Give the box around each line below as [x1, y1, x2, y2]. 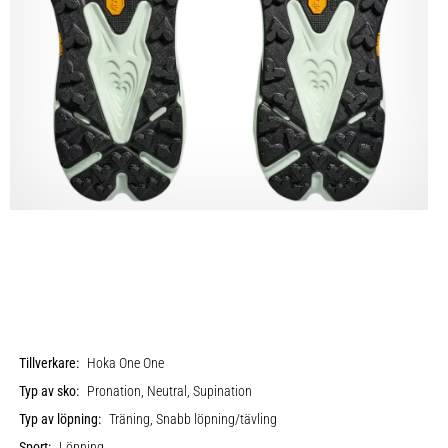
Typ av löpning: [19, 410, 102, 428]
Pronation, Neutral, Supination [87, 382, 253, 400]
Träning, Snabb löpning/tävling [109, 410, 278, 428]
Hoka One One [87, 354, 165, 372]
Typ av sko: [19, 382, 80, 400]
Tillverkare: [19, 354, 80, 372]
